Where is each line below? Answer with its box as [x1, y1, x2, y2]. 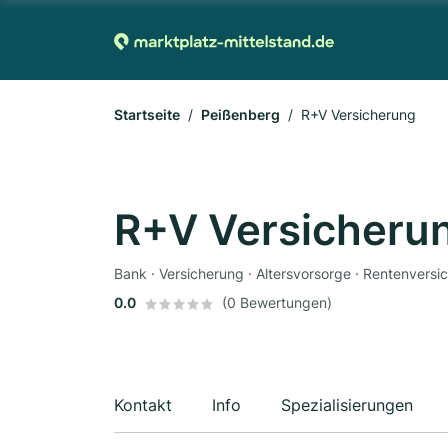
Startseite [114, 106, 180, 123]
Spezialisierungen [281, 395, 413, 415]
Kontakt [114, 395, 172, 415]
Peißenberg [201, 106, 280, 123]
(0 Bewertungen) [222, 294, 332, 311]
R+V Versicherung [301, 106, 416, 123]
